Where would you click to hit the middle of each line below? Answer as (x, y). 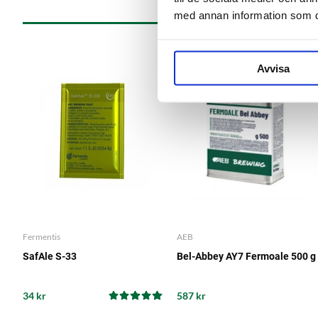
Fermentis (42, 236)
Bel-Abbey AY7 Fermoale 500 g (246, 256)
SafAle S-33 (50, 256)
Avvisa (273, 68)
